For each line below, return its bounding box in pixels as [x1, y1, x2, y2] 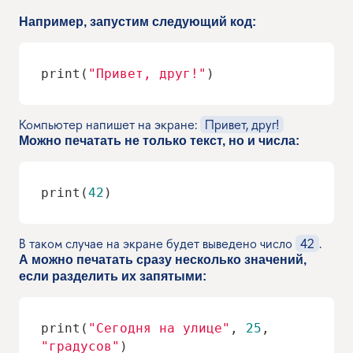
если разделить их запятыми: [19, 269, 206, 283]
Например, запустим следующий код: [19, 14, 256, 28]
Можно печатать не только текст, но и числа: [19, 133, 299, 147]
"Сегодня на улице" [88, 320, 230, 336]
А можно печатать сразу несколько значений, [19, 252, 307, 266]
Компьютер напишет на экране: [19, 115, 200, 133]
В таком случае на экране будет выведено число [19, 234, 295, 252]
